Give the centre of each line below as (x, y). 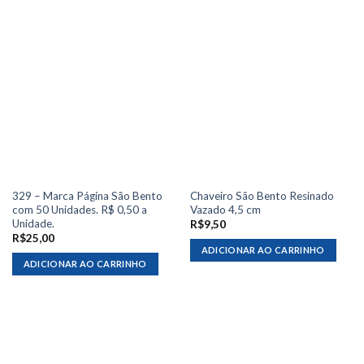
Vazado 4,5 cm (225, 209)
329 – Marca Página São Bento (87, 195)
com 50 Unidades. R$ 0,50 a (79, 209)
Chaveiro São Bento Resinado (262, 195)
